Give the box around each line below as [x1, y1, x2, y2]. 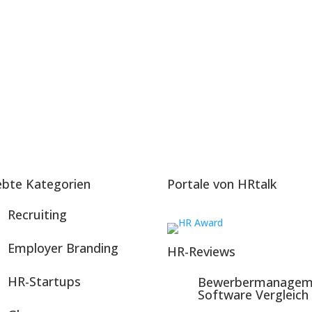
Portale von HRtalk [167, 175, 277, 192]
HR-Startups [7, 272, 81, 290]
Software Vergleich [198, 286, 309, 303]
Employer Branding [7, 239, 118, 256]
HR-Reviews [167, 242, 236, 260]
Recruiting [7, 205, 67, 223]
